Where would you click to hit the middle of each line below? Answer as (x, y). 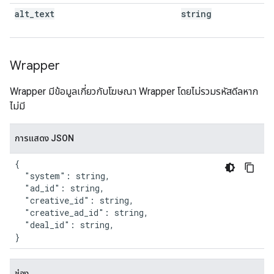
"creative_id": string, (74, 200)
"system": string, (62, 176)
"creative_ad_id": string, (82, 213)
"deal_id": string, (65, 225)
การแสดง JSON (44, 138)
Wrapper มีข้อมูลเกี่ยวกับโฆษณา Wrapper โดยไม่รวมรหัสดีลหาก (134, 91)
